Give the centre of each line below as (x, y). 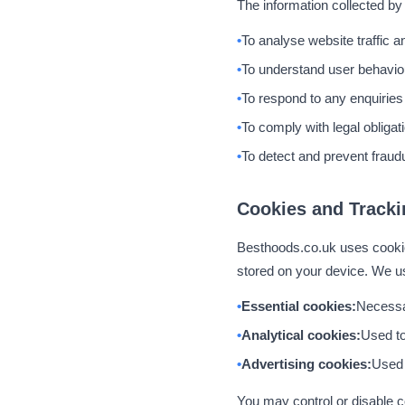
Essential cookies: (299, 306)
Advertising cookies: (306, 364)
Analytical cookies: (301, 335)
